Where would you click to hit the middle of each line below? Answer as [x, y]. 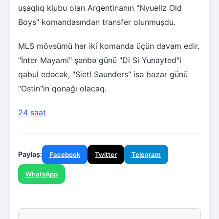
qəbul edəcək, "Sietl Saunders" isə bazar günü [103, 74]
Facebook [65, 154]
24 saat [32, 112]
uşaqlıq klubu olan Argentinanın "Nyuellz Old [100, 8]
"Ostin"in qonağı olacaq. [62, 88]
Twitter [106, 154]
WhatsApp [42, 174]
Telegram [146, 154]
